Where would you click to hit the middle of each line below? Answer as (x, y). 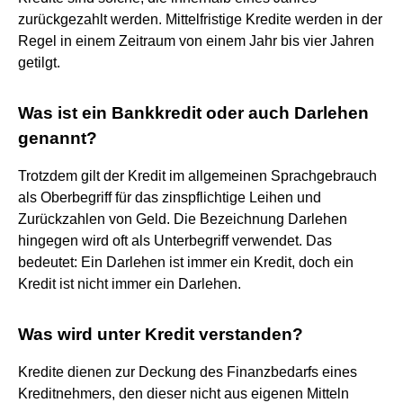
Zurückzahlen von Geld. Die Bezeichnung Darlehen (183, 219)
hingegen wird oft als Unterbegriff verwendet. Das (175, 240)
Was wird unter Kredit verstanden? (161, 334)
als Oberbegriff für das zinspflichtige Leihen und (170, 197)
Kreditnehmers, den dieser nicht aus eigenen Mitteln (184, 393)
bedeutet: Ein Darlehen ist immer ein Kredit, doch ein (186, 262)
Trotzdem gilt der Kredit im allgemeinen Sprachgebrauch (197, 175)
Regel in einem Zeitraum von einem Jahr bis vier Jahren (196, 40)
